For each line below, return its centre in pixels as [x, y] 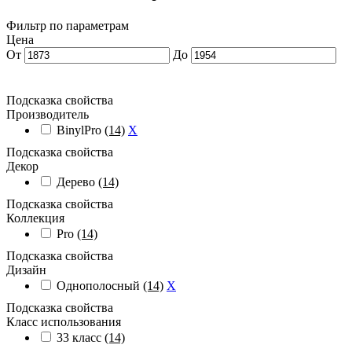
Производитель [48, 114]
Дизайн [26, 269]
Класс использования [64, 321]
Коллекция [35, 218]
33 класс [81, 337]
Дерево [77, 181]
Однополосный [100, 285]
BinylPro [81, 130]
